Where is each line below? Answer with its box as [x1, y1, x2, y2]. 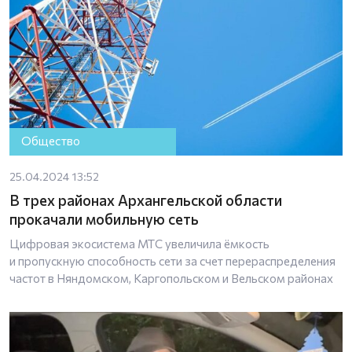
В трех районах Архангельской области [9, 190, 282, 209]
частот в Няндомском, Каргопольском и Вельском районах [9, 270, 333, 285]
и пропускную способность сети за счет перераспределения [9, 253, 335, 268]
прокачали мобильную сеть [9, 209, 199, 228]
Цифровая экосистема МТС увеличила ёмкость [9, 236, 269, 251]
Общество [21, 134, 81, 148]
